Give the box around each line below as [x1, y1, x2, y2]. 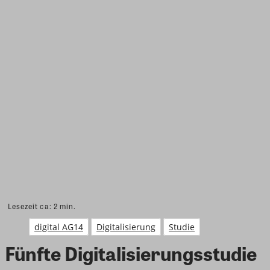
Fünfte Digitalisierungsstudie [5, 238, 257, 267]
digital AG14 [34, 221, 83, 233]
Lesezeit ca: [8, 200, 54, 212]
